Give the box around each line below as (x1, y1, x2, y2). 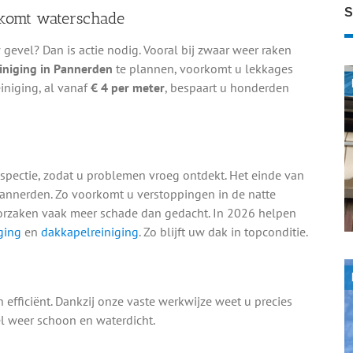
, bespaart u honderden (164, 80, 289, 95)
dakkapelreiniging (40, 224, 139, 240)
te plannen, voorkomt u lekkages (112, 61, 293, 76)
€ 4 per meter (90, 80, 165, 95)
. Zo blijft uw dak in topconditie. (138, 224, 308, 240)
